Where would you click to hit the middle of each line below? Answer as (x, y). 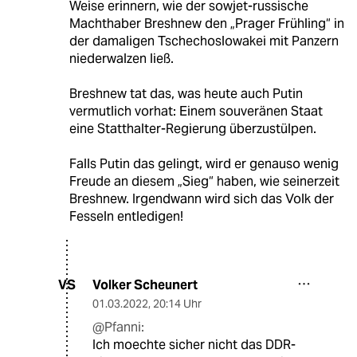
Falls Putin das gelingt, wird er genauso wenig (204, 163)
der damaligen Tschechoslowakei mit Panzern (204, 41)
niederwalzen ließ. (121, 58)
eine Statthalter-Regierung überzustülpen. (192, 128)
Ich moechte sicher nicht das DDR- (194, 344)
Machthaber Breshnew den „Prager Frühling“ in (206, 23)
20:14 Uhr (177, 303)
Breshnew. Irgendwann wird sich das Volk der (201, 198)
